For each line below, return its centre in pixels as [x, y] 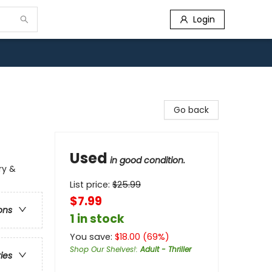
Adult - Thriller [166, 249]
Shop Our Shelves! [103, 249]
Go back [191, 110]
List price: [91, 185]
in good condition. [148, 160]
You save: [92, 237]
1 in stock [97, 219]
